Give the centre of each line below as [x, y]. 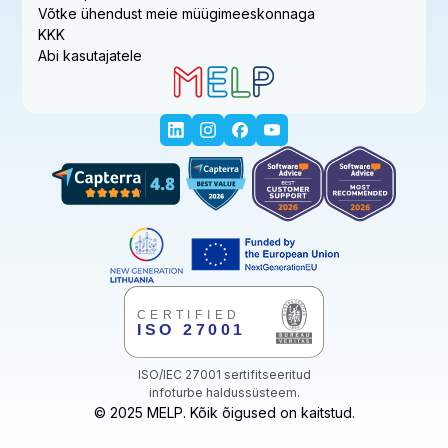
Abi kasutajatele [90, 55]
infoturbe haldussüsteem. [224, 393]
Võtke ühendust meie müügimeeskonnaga [177, 13]
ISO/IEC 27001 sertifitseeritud [224, 375]
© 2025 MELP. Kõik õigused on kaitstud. [224, 413]
